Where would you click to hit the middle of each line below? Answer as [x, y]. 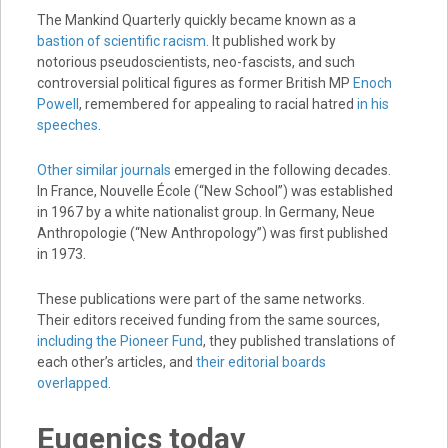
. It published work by [270, 41]
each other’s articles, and [116, 362]
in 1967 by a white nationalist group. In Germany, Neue [205, 212]
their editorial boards [260, 362]
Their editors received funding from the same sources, [208, 320]
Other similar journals [103, 170]
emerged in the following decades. [280, 170]
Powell [57, 104]
